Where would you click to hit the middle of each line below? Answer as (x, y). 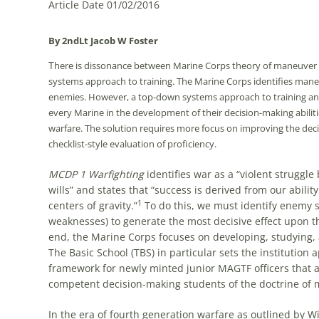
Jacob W (108, 41)
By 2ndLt (68, 41)
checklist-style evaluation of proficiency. (132, 144)
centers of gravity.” (93, 205)
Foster (143, 41)
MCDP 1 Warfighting (96, 174)
